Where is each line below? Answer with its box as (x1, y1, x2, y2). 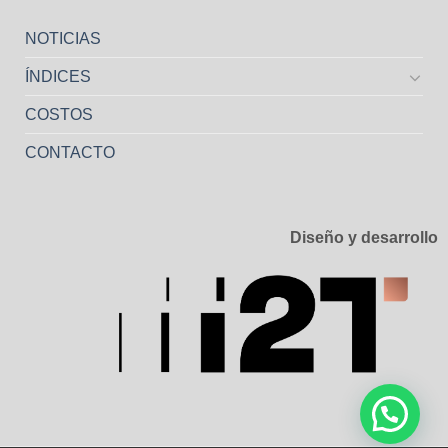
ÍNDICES (24, 68, 91, 86)
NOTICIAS (24, 30, 101, 48)
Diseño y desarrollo (289, 228, 438, 246)
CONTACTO (24, 144, 115, 162)
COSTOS (24, 106, 93, 124)
